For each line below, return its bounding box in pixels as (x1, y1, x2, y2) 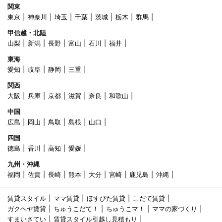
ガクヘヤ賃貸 (7, 205, 46, 213)
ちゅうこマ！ (106, 205, 145, 213)
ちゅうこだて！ (54, 205, 99, 213)
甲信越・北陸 (7, 29, 46, 37)
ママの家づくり (152, 205, 197, 213)
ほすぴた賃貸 (87, 194, 125, 203)
